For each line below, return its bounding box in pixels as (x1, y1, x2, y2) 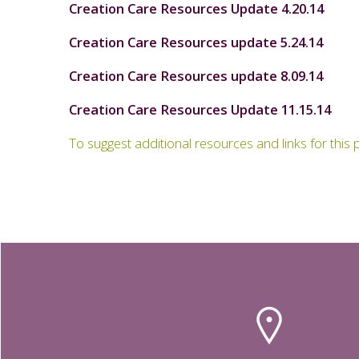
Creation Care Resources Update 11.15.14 (69, 100, 331, 119)
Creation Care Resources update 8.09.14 (69, 67, 323, 85)
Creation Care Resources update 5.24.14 (69, 33, 323, 51)
